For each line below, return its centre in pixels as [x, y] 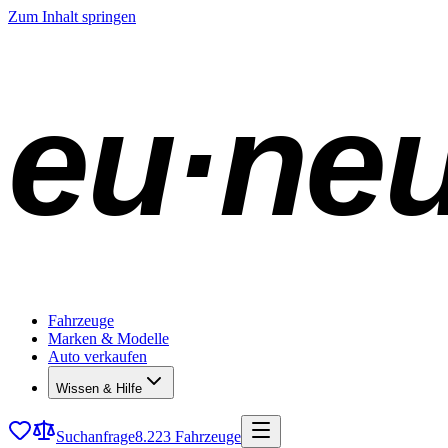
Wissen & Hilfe [99, 388]
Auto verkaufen [97, 356]
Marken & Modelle [108, 338]
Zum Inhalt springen [72, 16]
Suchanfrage [95, 436]
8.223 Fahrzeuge [188, 436]
